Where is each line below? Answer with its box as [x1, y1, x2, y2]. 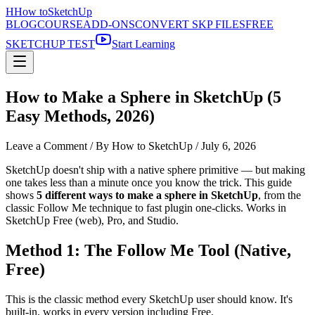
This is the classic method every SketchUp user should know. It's [6, 292, 292, 305]
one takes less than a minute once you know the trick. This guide [6, 176, 292, 188]
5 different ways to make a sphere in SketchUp [37, 188, 258, 201]
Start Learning [112, 38, 175, 50]
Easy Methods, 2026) [6, 106, 155, 125]
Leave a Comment [6, 139, 87, 152]
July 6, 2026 [201, 139, 256, 152]
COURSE [37, 18, 83, 30]
